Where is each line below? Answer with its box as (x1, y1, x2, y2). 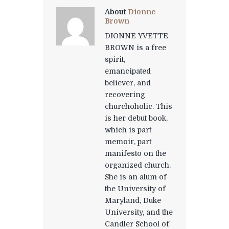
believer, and (104, 79, 151, 87)
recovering (104, 90, 145, 99)
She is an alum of (104, 173, 167, 181)
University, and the (104, 208, 173, 217)
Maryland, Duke (104, 196, 161, 205)
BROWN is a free (104, 43, 166, 52)
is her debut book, (104, 114, 168, 123)
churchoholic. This (104, 102, 172, 111)
